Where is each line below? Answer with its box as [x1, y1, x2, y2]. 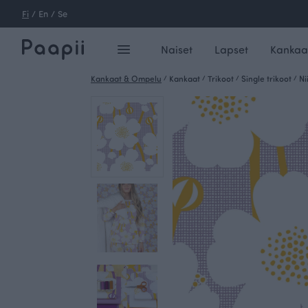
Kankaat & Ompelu [91, 73, 162, 84]
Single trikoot [241, 73, 291, 84]
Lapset [214, 42, 248, 56]
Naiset [160, 42, 192, 56]
